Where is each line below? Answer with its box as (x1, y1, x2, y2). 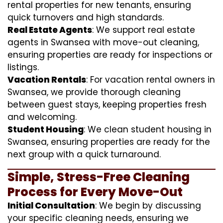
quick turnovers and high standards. (7, 11, 164, 23)
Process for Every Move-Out (7, 183, 183, 200)
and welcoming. (7, 111, 77, 123)
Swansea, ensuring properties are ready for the (7, 135, 210, 148)
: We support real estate (92, 23, 195, 36)
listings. (7, 61, 39, 73)
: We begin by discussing (95, 199, 201, 212)
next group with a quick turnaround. (7, 148, 161, 160)
